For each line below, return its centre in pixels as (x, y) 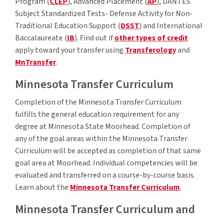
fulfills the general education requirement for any (97, 114)
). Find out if (94, 38)
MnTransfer (36, 62)
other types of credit (151, 38)
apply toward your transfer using (70, 50)
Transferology (151, 50)
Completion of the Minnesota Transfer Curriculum (98, 102)
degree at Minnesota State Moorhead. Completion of (103, 126)
